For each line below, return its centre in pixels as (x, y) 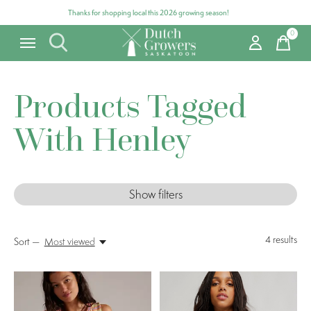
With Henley (102, 139)
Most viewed (69, 242)
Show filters (155, 194)
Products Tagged (130, 106)
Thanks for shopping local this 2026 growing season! (149, 12)
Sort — (27, 242)
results (284, 239)
